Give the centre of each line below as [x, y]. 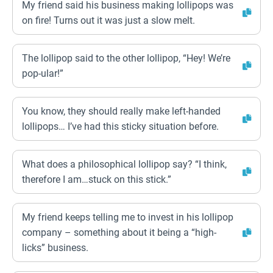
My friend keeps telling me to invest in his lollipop [128, 217]
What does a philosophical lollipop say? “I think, [124, 164]
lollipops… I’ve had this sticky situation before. [120, 126]
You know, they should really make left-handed [121, 111]
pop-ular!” [43, 73]
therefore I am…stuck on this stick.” [97, 179]
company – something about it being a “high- [119, 232]
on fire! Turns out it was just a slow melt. [108, 20]
